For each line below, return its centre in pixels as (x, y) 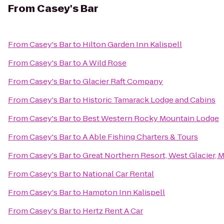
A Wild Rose (104, 63)
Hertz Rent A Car (113, 211)
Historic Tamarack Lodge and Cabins (149, 100)
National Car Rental (118, 174)
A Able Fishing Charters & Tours (140, 137)
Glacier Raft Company (123, 81)
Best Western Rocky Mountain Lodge (151, 118)
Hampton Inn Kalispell (124, 192)
